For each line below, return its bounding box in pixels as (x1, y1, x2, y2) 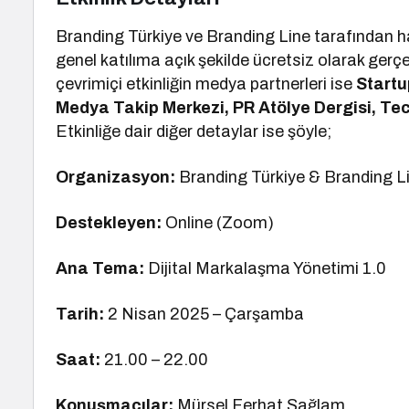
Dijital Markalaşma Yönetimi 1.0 (144, 259, 387, 278)
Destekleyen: (56, 214, 166, 232)
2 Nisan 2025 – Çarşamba (104, 305, 305, 323)
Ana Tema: (56, 259, 145, 278)
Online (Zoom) (165, 214, 275, 232)
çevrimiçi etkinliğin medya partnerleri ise (56, 75, 357, 93)
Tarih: (56, 305, 104, 323)
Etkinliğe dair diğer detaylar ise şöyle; (56, 122, 332, 141)
